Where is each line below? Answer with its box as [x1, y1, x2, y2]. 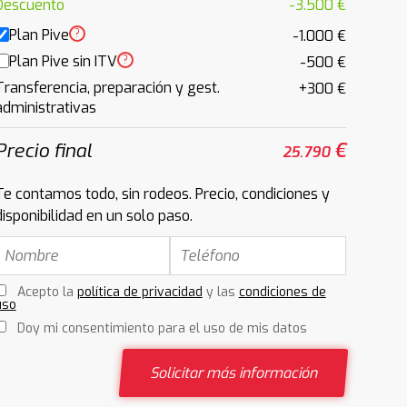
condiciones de [238, 283, 326, 301]
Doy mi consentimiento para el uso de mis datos [16, 320, 307, 337]
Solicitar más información [148, 363, 318, 382]
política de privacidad [76, 283, 203, 301]
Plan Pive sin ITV [8, 52, 117, 71]
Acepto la [16, 283, 77, 301]
